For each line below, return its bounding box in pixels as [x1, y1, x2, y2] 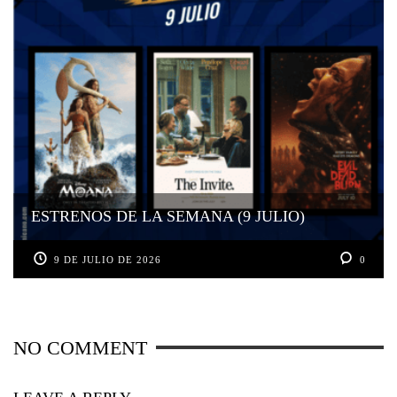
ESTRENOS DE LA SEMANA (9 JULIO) [31, 206, 305, 225]
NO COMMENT [13, 336, 147, 359]
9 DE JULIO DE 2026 [54, 253, 162, 265]
